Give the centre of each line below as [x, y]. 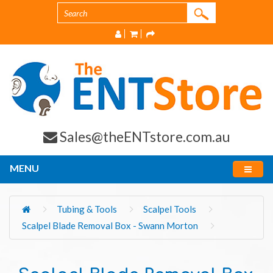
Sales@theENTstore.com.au [145, 137]
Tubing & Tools [87, 209]
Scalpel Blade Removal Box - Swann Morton [110, 226]
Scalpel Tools [170, 209]
